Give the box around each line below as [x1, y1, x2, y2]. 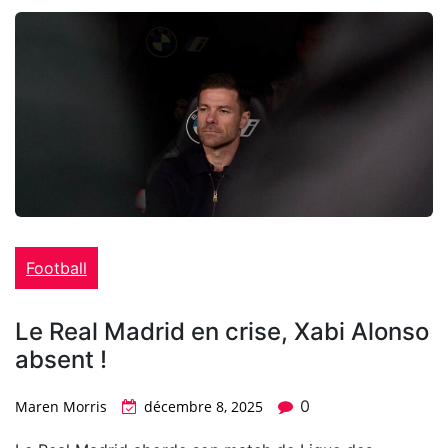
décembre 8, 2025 [144, 397, 263, 417]
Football [26, 258, 87, 279]
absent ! [15, 345, 107, 375]
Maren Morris [15, 397, 107, 417]
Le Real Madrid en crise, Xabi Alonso [15, 317, 429, 347]
